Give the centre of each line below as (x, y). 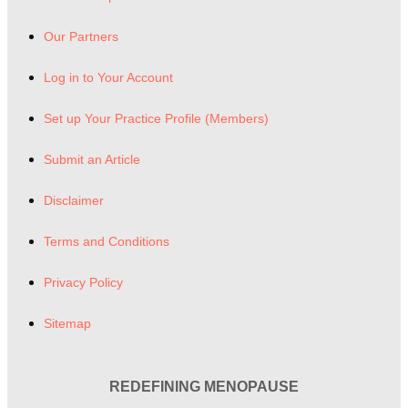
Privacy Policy (83, 282)
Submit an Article (92, 159)
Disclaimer (74, 200)
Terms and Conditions (107, 241)
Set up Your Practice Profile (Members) (156, 118)
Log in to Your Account (108, 77)
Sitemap (67, 323)
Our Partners (81, 36)
